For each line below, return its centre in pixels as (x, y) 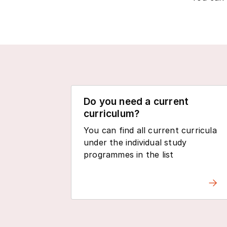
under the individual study (135, 143)
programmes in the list (129, 155)
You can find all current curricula (150, 130)
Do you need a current (136, 102)
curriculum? (112, 114)
